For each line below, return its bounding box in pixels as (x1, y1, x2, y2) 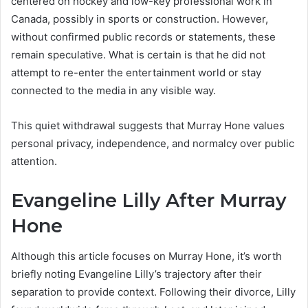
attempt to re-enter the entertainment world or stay (11, 65, 261, 79)
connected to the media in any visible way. (11, 83, 216, 97)
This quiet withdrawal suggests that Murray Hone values (11, 118, 285, 132)
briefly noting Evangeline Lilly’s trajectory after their (11, 267, 262, 281)
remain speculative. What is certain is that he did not (11, 47, 265, 61)
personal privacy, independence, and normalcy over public (11, 136, 294, 150)
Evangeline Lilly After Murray (11, 188, 287, 212)
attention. (11, 154, 57, 168)
